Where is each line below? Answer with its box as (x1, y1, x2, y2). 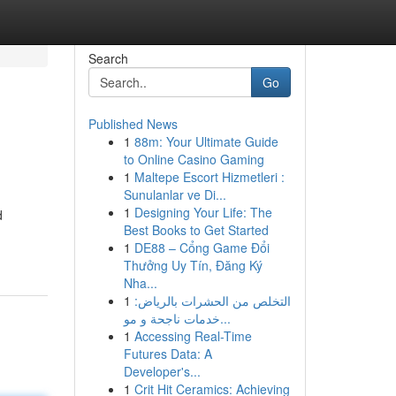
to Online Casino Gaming (123, 150, 264, 168)
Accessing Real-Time (133, 327, 252, 345)
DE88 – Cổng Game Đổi (133, 239, 270, 256)
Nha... (123, 274, 157, 292)
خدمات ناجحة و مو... (219, 309, 231, 327)
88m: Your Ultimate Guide (133, 133, 278, 150)
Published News (88, 115, 178, 133)
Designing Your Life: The (133, 203, 272, 221)
